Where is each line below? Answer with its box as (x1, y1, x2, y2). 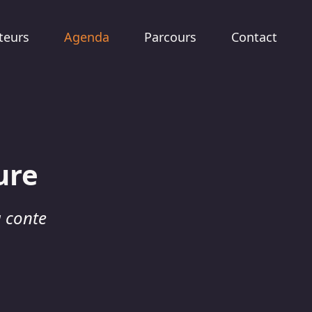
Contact (231, 29, 277, 45)
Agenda (64, 29, 109, 45)
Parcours (144, 29, 196, 45)
